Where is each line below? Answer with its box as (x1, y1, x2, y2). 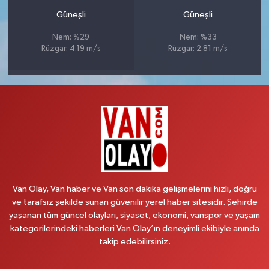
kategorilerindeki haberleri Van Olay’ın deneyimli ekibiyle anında (10, 223, 259, 233)
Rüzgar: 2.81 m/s (168, 44, 228, 53)
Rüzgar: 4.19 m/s (41, 44, 101, 53)
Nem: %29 (52, 33, 90, 41)
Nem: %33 (179, 33, 217, 41)
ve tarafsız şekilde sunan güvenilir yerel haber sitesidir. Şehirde (11, 197, 258, 207)
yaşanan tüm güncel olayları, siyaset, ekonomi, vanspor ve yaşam (9, 210, 260, 220)
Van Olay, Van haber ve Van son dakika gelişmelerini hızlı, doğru (12, 184, 257, 193)
